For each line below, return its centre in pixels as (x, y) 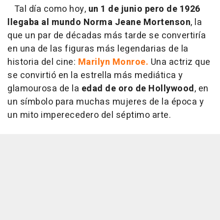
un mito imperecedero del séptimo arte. (89, 115)
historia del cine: (43, 62)
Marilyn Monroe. (113, 62)
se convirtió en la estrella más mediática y (95, 76)
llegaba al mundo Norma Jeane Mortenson (99, 23)
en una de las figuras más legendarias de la (98, 49)
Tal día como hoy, (48, 9)
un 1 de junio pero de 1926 (144, 9)
